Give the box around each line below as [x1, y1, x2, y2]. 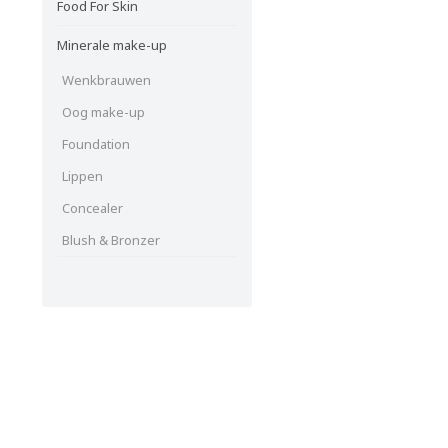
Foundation [62, 134, 130, 153]
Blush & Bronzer [62, 230, 160, 249]
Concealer [62, 198, 123, 217]
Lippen [62, 166, 103, 185]
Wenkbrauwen [62, 70, 151, 89]
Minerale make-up [57, 35, 167, 54]
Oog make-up [62, 102, 145, 121]
